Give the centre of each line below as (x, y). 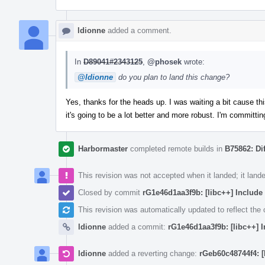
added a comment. (138, 30)
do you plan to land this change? (173, 77)
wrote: (193, 62)
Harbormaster (103, 148)
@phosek (164, 62)
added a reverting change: (153, 253)
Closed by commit (110, 192)
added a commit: (137, 227)
